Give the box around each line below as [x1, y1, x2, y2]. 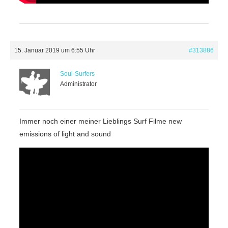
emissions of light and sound [19, 129, 111, 138]
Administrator [60, 80, 97, 88]
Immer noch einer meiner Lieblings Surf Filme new [19, 117, 182, 125]
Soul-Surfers [60, 70, 95, 77]
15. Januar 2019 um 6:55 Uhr [14, 46, 95, 54]
